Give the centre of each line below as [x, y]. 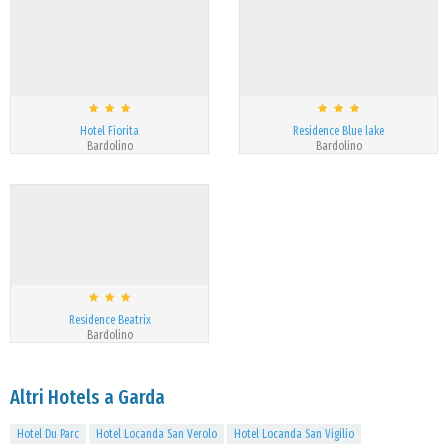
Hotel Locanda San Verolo [156, 434]
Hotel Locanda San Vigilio [294, 434]
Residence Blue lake [338, 131]
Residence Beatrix [109, 320]
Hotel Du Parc [48, 434]
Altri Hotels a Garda [87, 397]
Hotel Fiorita [109, 131]
